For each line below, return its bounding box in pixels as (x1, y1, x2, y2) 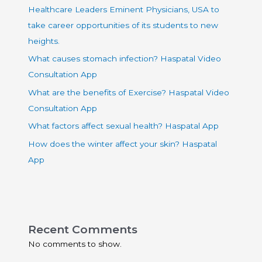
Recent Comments (28, 222, 138, 236)
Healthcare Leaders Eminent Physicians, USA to (28, 5, 220, 15)
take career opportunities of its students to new (28, 20, 219, 30)
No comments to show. (28, 239, 122, 249)
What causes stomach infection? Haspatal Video (28, 54, 222, 64)
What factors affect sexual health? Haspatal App (28, 121, 219, 131)
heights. (28, 36, 60, 46)
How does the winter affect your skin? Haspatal (28, 139, 218, 149)
